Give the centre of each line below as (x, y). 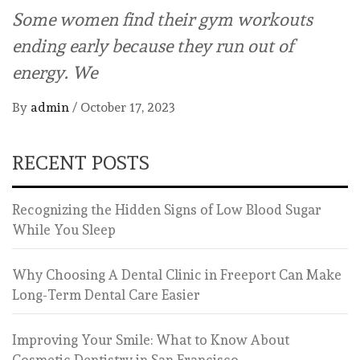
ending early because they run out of (153, 45)
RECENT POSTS (81, 162)
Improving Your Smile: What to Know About (151, 340)
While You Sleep (64, 229)
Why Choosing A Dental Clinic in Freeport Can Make (177, 274)
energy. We (55, 72)
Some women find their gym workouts (162, 19)
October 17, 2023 (128, 107)
